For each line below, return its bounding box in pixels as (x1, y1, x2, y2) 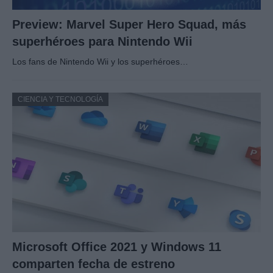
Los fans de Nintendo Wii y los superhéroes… (12, 57, 188, 67)
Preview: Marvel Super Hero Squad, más (12, 18, 246, 32)
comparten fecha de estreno (12, 257, 175, 271)
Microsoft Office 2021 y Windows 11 (12, 240, 221, 254)
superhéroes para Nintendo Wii (12, 35, 193, 49)
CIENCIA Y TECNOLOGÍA (18, 95, 103, 104)
